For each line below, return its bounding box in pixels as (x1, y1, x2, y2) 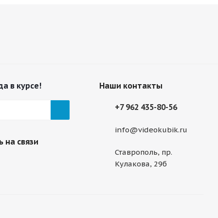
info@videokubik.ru (114, 125, 187, 135)
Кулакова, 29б (114, 159, 167, 169)
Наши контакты (99, 81, 163, 91)
